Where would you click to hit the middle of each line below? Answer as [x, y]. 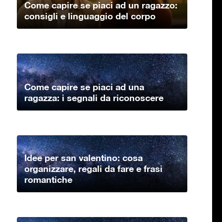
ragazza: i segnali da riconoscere [94, 97]
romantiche [48, 179]
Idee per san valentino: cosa [83, 157]
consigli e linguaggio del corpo [90, 16]
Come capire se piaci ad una [84, 86]
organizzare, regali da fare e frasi [93, 168]
